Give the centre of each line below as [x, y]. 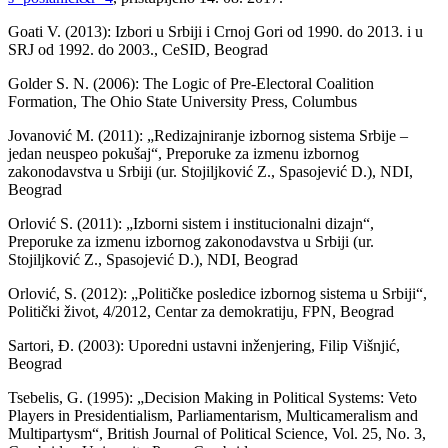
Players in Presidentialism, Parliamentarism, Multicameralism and [213, 415]
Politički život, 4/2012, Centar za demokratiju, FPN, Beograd [201, 311]
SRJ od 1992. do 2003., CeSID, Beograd [138, 49]
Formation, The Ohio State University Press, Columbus [182, 101]
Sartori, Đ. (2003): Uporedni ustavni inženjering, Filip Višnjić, [204, 345]
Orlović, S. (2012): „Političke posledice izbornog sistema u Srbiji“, [217, 293]
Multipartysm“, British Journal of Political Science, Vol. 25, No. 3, [217, 433]
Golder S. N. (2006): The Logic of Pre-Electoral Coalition [191, 83]
